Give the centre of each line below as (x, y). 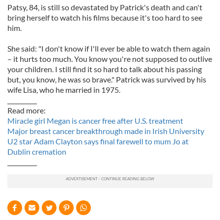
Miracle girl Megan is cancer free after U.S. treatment (95, 121)
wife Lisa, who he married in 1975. (64, 90)
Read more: (27, 110)
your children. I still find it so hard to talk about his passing (105, 69)
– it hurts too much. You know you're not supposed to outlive (110, 59)
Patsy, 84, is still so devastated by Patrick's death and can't (105, 7)
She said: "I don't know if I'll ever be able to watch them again (109, 48)
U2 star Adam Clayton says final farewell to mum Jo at (98, 141)
